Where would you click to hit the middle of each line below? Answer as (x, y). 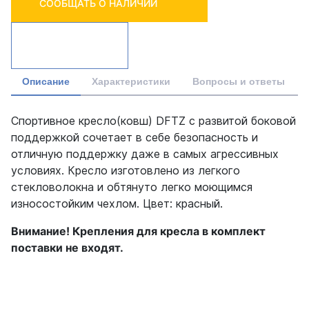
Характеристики (131, 81)
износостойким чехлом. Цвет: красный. (117, 203)
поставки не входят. (67, 247)
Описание (46, 81)
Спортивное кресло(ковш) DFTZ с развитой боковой (153, 120)
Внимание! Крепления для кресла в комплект (138, 231)
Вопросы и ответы (239, 81)
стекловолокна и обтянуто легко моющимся (132, 187)
